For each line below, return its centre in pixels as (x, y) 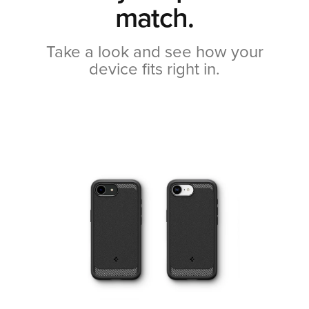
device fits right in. (154, 70)
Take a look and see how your (154, 52)
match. (154, 18)
